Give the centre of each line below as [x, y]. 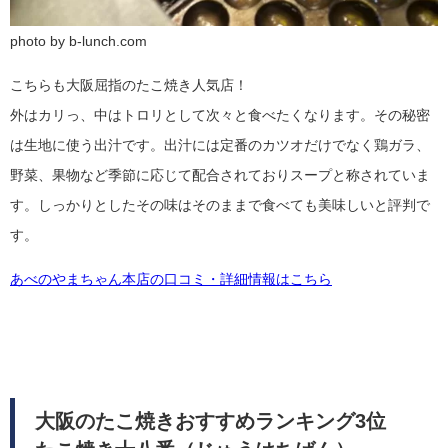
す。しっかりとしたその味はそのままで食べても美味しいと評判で [220, 205]
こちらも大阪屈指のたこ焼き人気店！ [129, 85]
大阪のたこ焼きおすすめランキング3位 [220, 421]
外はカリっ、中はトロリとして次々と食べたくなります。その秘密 [220, 115]
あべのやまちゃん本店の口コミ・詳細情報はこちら [171, 279]
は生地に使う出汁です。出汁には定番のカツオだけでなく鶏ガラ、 [220, 145]
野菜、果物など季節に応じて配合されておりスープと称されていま [220, 175]
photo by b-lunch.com [78, 41]
